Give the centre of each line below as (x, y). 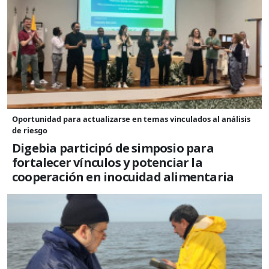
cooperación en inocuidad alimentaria (123, 177)
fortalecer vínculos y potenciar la (107, 162)
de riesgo (30, 130)
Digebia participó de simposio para (113, 148)
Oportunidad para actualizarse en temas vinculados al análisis (131, 119)
